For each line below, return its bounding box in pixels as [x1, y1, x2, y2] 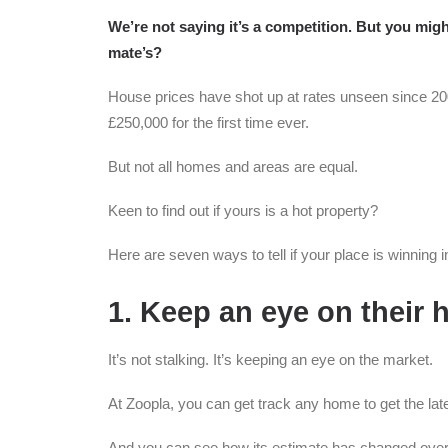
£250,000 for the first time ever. [108, 114, 309, 131]
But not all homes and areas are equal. [108, 158, 358, 175]
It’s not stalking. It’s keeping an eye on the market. [108, 351, 433, 368]
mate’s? [108, 44, 162, 61]
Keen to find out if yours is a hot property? [108, 202, 378, 219]
